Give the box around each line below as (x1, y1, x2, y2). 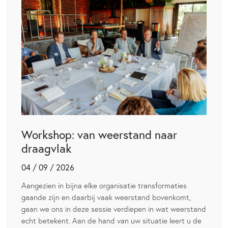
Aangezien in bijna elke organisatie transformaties (21, 180, 187, 190)
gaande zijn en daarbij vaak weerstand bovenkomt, (21, 192, 191, 202)
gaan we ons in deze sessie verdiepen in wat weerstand (21, 204, 206, 214)
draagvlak (21, 140, 71, 156)
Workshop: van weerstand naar (21, 127, 177, 142)
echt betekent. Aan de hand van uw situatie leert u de (21, 215, 202, 225)
